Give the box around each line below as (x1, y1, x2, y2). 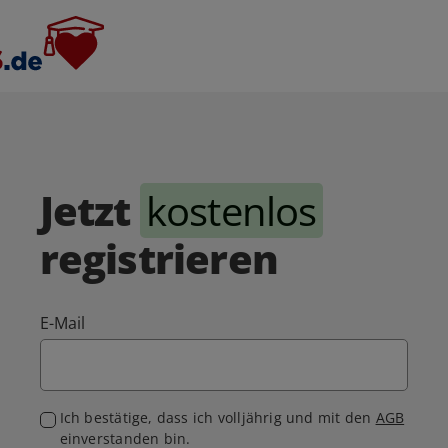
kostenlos (145, 183, 317, 239)
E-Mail (39, 312, 86, 335)
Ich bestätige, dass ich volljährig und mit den (59, 408, 376, 428)
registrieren (39, 231, 279, 287)
